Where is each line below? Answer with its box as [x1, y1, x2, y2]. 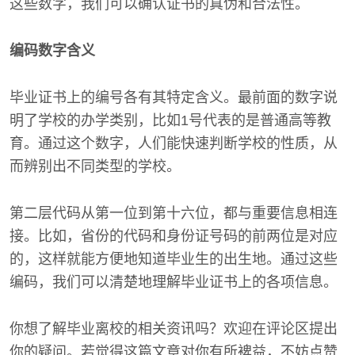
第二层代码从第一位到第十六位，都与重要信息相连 [10, 204, 338, 221]
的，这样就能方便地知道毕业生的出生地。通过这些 [10, 250, 338, 267]
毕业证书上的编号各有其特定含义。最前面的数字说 [10, 89, 338, 105]
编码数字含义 [10, 42, 95, 59]
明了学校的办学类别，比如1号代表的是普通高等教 [10, 112, 331, 128]
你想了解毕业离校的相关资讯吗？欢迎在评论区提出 [10, 320, 338, 337]
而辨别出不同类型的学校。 [10, 158, 181, 174]
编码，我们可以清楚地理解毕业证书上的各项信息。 [10, 273, 338, 290]
